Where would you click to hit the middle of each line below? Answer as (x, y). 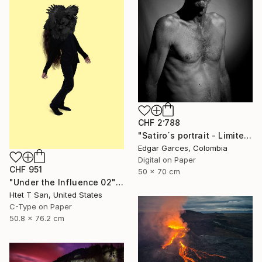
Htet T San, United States (56, 194)
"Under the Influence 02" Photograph (119, 182)
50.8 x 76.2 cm (37, 218)
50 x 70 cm (159, 172)
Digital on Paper (167, 160)
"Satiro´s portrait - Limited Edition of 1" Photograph (248, 136)
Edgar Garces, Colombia (183, 148)
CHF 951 (26, 169)
